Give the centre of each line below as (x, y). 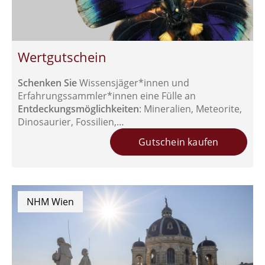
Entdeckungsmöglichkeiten (78, 109)
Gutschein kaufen (179, 142)
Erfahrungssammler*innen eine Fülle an (107, 96)
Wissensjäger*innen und (133, 83)
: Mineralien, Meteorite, (190, 109)
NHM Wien (50, 201)
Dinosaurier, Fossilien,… (71, 122)
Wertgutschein (62, 56)
